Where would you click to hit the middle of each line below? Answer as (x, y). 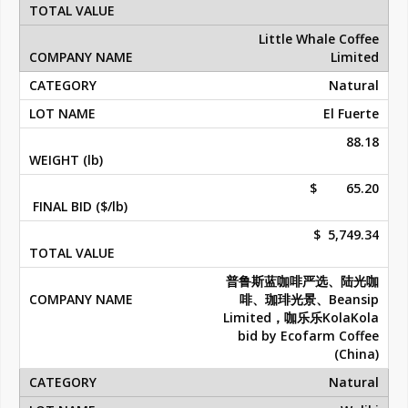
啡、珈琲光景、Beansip (309, 300)
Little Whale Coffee (319, 39)
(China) (357, 354)
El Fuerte (351, 114)
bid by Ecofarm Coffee (308, 336)
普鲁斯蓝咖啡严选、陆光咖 (302, 281)
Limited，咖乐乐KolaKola (301, 318)
